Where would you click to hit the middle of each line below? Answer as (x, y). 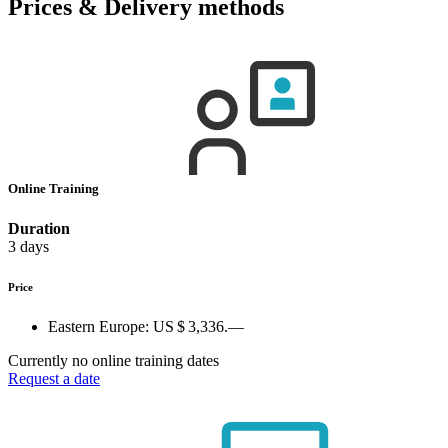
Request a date (54, 378)
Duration (39, 228)
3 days (28, 246)
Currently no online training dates (113, 360)
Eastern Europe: (100, 326)
